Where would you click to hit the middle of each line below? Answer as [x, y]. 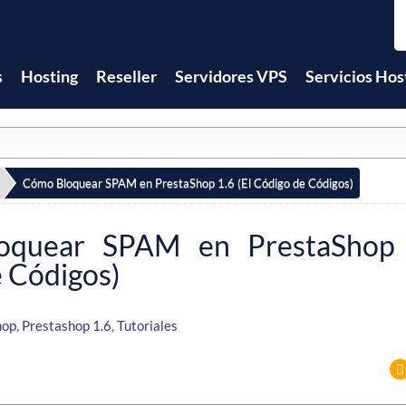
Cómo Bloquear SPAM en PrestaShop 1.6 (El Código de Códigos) [188, 184]
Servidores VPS [231, 76]
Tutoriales [147, 326]
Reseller [126, 76]
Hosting [49, 76]
